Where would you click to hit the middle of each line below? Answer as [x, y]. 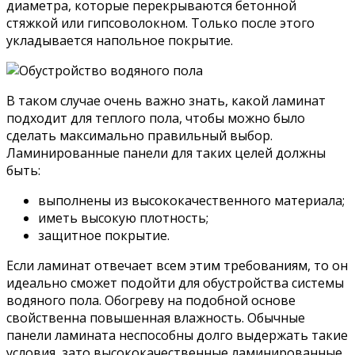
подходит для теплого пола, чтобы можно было [156, 118]
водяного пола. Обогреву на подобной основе [151, 300]
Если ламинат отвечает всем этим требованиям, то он [177, 265]
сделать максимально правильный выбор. [139, 135]
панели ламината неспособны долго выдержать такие [177, 335]
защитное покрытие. [104, 235]
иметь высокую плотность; [123, 218]
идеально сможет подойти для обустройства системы [175, 282]
